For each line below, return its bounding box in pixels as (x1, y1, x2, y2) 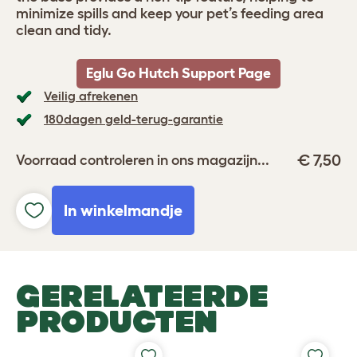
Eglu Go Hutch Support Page (86, 65, 271, 81)
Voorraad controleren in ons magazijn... (16, 151, 269, 168)
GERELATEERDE (16, 278, 269, 313)
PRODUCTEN (16, 304, 218, 339)
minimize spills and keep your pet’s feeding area (16, 6, 324, 22)
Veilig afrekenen (44, 88, 138, 103)
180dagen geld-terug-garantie (44, 112, 223, 126)
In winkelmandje (64, 202, 182, 219)
